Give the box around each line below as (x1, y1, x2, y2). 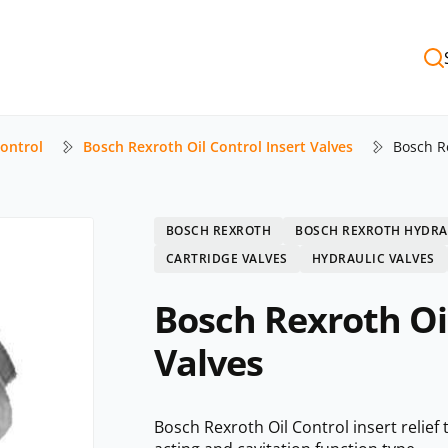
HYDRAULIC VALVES (311, 250, 435, 268)
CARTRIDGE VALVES (165, 250, 288, 268)
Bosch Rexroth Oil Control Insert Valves (83, 137, 353, 157)
